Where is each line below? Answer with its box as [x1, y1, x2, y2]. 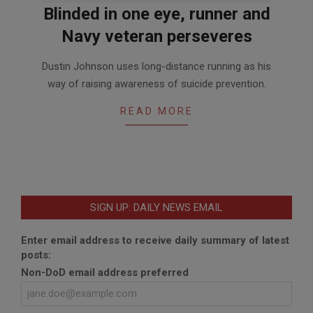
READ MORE [119, 105, 194, 117]
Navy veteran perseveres [61, 27, 252, 47]
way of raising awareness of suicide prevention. [47, 78, 266, 91]
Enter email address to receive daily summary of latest [21, 234, 289, 247]
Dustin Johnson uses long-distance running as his [42, 60, 271, 73]
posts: [21, 249, 51, 262]
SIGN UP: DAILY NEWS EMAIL [90, 201, 223, 214]
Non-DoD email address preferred [21, 266, 189, 279]
